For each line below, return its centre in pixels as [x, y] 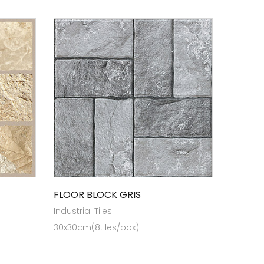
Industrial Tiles [83, 211]
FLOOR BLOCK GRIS [97, 195]
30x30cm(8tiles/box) [96, 227]
